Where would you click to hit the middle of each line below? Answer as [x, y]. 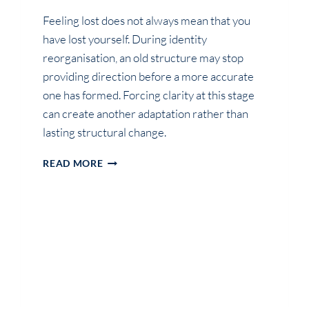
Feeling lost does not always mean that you [147, 21]
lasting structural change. [105, 132]
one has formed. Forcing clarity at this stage [149, 95]
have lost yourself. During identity [125, 39]
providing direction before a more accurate [149, 77]
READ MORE [73, 164]
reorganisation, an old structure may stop [143, 58]
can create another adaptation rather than [146, 114]
